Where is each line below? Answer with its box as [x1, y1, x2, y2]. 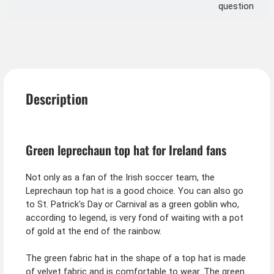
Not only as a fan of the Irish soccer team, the [25, 172, 215, 183]
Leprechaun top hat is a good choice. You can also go [25, 185, 243, 197]
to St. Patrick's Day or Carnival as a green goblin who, [25, 199, 239, 210]
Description [25, 89, 88, 109]
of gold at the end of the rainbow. [25, 226, 161, 237]
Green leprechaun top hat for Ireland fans [25, 140, 226, 159]
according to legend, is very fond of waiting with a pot [25, 212, 243, 224]
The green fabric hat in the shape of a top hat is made [25, 253, 246, 264]
